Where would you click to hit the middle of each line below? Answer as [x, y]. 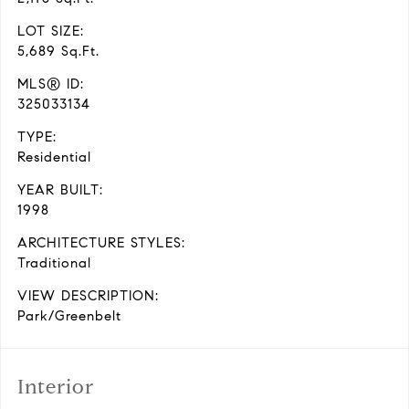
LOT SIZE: [51, 31]
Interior [56, 387]
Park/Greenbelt [69, 316]
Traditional [54, 263]
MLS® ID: [51, 84]
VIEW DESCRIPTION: [88, 296]
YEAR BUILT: [60, 190]
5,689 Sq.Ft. [58, 51]
